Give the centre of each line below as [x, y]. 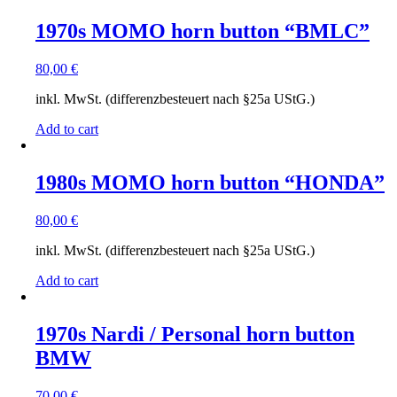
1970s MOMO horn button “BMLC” [202, 31]
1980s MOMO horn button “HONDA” [210, 183]
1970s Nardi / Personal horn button [195, 335]
